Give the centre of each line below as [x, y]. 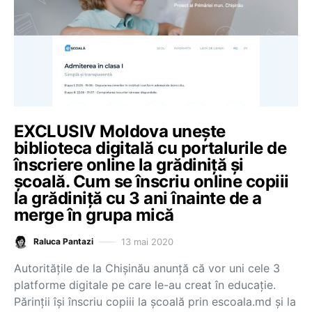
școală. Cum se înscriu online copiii [151, 181]
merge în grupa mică [94, 215]
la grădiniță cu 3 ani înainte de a [138, 198]
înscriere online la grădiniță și [129, 165]
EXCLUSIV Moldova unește [120, 131]
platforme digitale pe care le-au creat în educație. [145, 285]
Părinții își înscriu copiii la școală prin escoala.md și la [155, 302]
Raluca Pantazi [63, 241]
